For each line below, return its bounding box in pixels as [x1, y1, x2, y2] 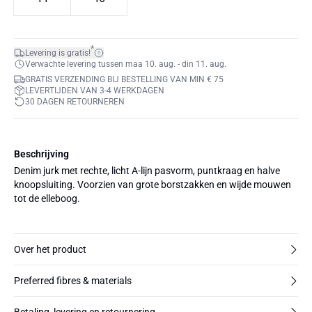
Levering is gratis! [25, 48, 91, 58]
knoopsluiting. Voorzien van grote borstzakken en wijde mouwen [14, 179, 291, 190]
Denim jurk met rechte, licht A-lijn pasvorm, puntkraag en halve [14, 165, 280, 176]
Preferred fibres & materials [14, 275, 132, 286]
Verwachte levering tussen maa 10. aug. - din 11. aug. [25, 59, 226, 69]
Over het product [14, 244, 86, 255]
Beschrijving [14, 148, 69, 159]
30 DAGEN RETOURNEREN [25, 97, 125, 107]
